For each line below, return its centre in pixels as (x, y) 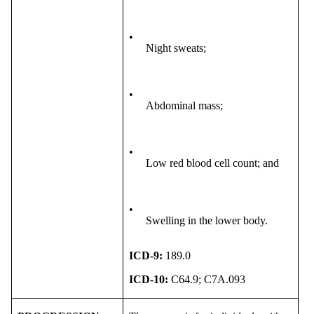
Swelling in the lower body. (207, 220)
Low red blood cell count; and (212, 163)
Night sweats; (176, 48)
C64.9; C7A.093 (207, 279)
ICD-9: (147, 255)
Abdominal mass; (184, 105)
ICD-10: (149, 279)
